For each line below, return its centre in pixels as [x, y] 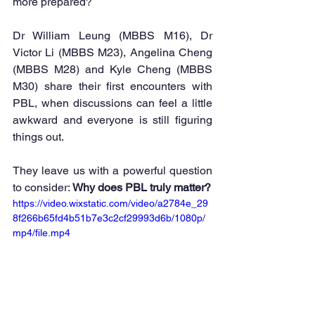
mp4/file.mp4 [41, 233]
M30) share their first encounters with [112, 86]
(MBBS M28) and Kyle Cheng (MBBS [112, 69]
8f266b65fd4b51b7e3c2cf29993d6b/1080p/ [109, 218]
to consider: [43, 187]
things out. [38, 137]
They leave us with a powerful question [112, 171]
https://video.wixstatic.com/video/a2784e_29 [110, 203]
